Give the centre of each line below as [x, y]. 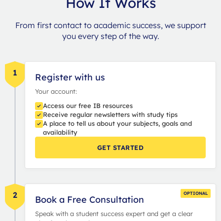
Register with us [70, 77]
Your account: [56, 91]
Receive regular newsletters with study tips [110, 114]
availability [60, 132]
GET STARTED [120, 147]
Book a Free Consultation [90, 199]
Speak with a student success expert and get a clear [114, 213]
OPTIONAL [196, 193]
